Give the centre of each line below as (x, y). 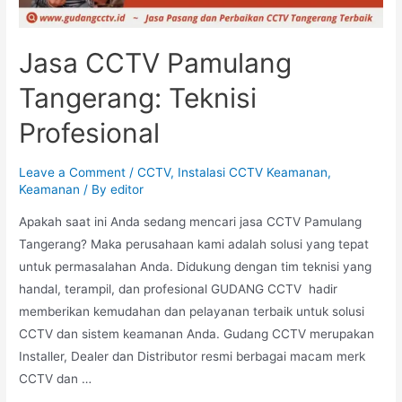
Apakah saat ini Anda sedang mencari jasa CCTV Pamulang (191, 222)
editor (127, 190)
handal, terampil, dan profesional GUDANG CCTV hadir (179, 289)
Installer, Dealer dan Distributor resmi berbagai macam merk (192, 357)
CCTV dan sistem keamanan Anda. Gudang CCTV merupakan (197, 334)
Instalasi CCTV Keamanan (253, 173)
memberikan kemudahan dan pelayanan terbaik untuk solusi (192, 312)
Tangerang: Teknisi (138, 98)
